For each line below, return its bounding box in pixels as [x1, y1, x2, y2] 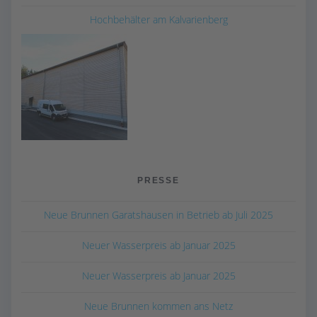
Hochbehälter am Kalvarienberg [89, 12, 228, 26]
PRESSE [137, 175, 180, 185]
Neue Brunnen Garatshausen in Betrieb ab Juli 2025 [44, 207, 273, 221]
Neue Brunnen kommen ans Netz [84, 299, 233, 313]
